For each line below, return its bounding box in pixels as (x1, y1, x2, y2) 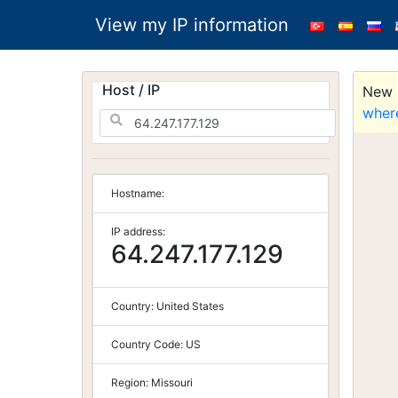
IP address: (111, 225, 165, 238)
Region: (111, 376, 151, 389)
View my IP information (95, 14, 289, 36)
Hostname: (111, 187, 164, 200)
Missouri (151, 376, 193, 389)
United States (156, 299, 224, 313)
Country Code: (111, 338, 186, 351)
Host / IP (102, 81, 160, 99)
